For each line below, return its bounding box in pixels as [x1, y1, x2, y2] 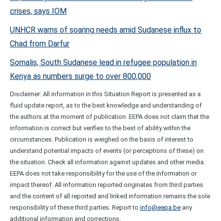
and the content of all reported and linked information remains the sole [10, 192, 210, 200]
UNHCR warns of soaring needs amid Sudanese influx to [10, 25, 201, 35]
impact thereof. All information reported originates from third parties [10, 181, 203, 189]
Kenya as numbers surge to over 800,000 [10, 72, 151, 81]
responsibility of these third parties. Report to [10, 204, 140, 212]
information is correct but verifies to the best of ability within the [10, 124, 190, 132]
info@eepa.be [140, 204, 181, 212]
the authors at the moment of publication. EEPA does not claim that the [10, 113, 209, 121]
